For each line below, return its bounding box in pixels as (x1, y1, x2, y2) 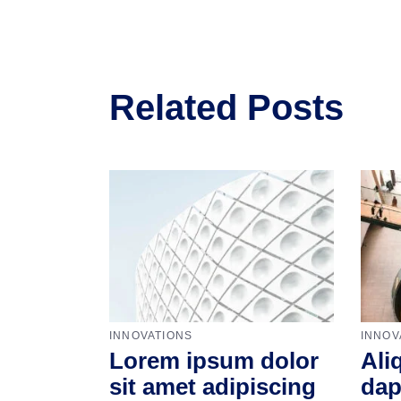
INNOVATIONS (109, 329, 193, 343)
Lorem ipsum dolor (109, 347, 319, 375)
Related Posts (109, 87, 344, 127)
